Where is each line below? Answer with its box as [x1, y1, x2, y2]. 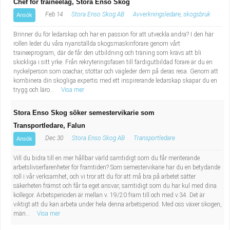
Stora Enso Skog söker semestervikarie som [13, 109, 155, 117]
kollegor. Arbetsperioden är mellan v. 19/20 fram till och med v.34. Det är [13, 191, 205, 199]
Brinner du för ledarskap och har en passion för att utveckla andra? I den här [13, 31, 214, 38]
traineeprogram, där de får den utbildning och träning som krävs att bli [13, 49, 201, 56]
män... [13, 210, 32, 217]
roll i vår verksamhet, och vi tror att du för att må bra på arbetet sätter [13, 173, 196, 180]
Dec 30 [44, 135, 63, 142]
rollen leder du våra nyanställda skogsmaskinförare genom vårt [13, 40, 180, 47]
